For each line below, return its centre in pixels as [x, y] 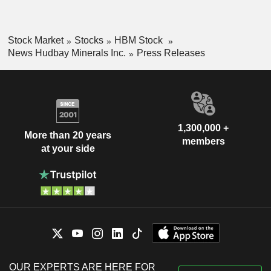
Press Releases [171, 53]
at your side [68, 149]
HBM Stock [139, 41]
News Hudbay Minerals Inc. [67, 53]
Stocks [89, 41]
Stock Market [35, 41]
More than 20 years [68, 135]
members [203, 141]
